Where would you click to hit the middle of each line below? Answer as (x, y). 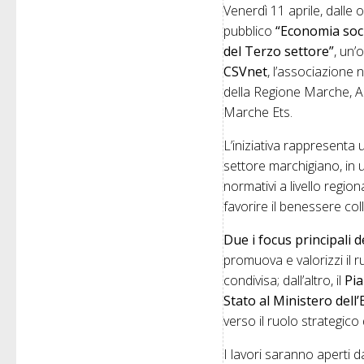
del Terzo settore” (279, 52)
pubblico (250, 31)
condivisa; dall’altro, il (284, 281)
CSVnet (246, 72)
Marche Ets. (258, 113)
